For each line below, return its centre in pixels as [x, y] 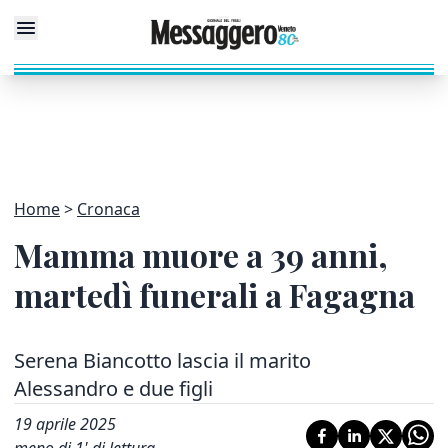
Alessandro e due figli [113, 388]
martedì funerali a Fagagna [214, 294]
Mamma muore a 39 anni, [201, 254]
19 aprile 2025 [65, 424]
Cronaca [108, 209]
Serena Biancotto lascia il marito [162, 360]
